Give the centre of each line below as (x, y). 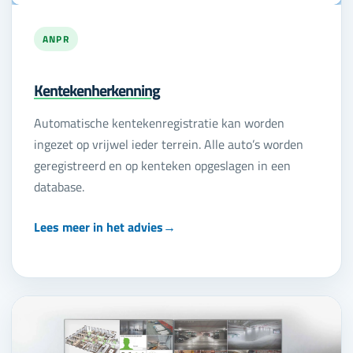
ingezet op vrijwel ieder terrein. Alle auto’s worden (169, 144)
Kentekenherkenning (97, 90)
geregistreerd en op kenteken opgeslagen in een (162, 165)
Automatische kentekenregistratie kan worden (159, 123)
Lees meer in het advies (98, 227)
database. (59, 186)
